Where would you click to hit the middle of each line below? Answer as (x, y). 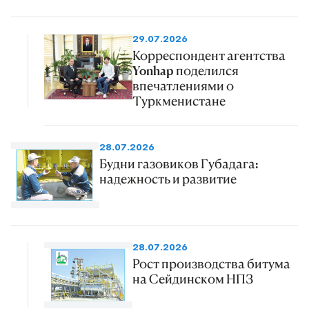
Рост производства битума (211, 263)
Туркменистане (179, 100)
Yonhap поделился (186, 70)
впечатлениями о (183, 85)
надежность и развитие (168, 178)
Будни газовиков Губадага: (179, 163)
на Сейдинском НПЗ (193, 278)
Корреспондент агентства (209, 55)
